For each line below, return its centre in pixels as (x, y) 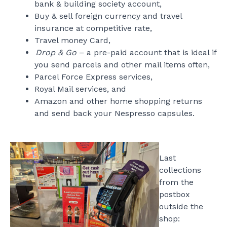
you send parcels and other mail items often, (122, 65)
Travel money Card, (72, 40)
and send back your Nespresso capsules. (115, 113)
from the (176, 182)
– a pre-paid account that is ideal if (147, 52)
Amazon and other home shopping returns (118, 101)
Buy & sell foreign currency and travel (108, 16)
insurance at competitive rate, (93, 28)
